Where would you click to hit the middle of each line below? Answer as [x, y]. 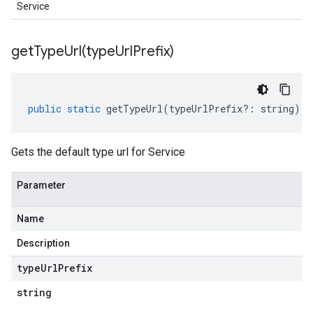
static [84, 109]
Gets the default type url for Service [98, 152]
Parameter [41, 185]
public [45, 109]
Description [43, 243]
